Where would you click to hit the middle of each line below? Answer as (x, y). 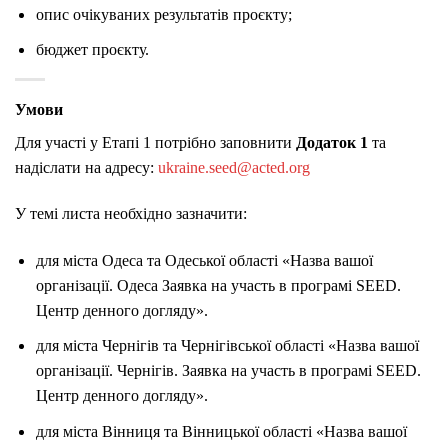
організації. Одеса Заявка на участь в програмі (195, 285)
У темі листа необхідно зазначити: (131, 213)
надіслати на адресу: (86, 168)
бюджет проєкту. (92, 50)
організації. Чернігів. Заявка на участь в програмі (205, 371)
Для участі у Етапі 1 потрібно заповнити (155, 143)
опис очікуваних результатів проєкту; (163, 14)
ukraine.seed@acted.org (234, 168)
